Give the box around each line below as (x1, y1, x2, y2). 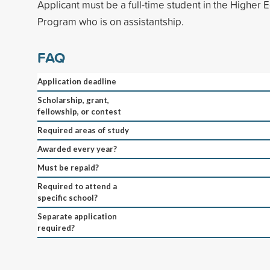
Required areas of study (37, 125, 129, 135)
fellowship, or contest (37, 106, 121, 116)
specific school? (37, 192, 98, 202)
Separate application (37, 211, 117, 221)
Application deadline (37, 76, 116, 86)
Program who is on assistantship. (37, 14, 184, 28)
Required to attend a (37, 181, 117, 191)
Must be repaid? (37, 162, 99, 172)
